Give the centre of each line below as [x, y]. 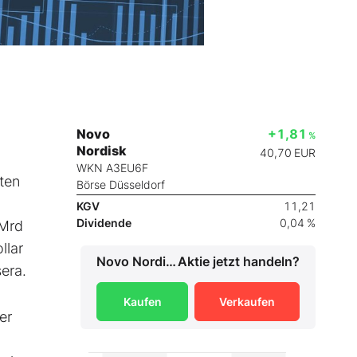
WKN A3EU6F [112, 168]
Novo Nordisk [171, 262]
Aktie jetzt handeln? [239, 262]
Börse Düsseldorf [121, 185]
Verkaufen [247, 302]
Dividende [104, 223]
